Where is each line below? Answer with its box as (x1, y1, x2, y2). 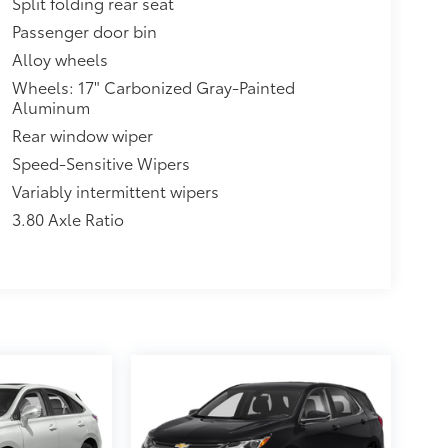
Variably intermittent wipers (11, 178, 219, 202)
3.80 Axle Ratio (11, 206, 124, 230)
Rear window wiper (11, 122, 153, 146)
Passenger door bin (11, 18, 157, 42)
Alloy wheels (11, 46, 108, 70)
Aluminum (11, 94, 90, 118)
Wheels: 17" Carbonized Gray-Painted (11, 74, 295, 98)
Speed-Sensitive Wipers (11, 150, 190, 174)
